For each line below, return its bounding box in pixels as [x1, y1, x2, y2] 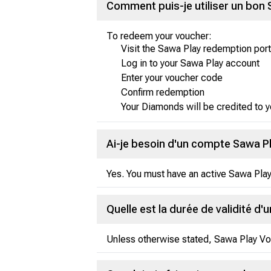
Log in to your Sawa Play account [121, 57, 260, 69]
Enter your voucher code [121, 72, 223, 83]
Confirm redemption [121, 87, 204, 98]
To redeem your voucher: [106, 30, 212, 42]
